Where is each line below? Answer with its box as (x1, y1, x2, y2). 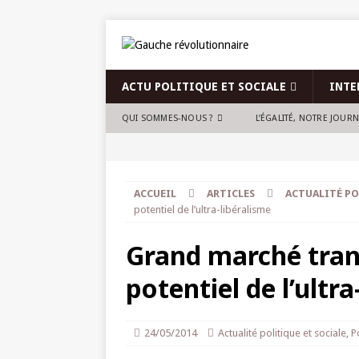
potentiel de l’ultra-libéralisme (134, 204, 271, 216)
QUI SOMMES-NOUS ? (122, 113, 214, 123)
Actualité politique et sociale (218, 327, 346, 339)
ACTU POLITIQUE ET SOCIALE (122, 80, 286, 93)
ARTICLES (207, 188, 255, 200)
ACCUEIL (134, 188, 176, 200)
